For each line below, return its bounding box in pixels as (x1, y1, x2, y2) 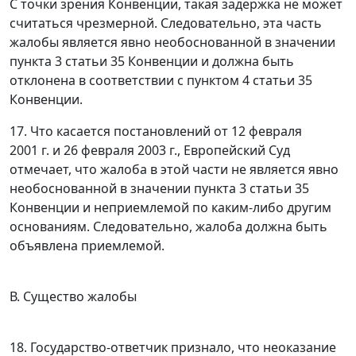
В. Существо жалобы (10, 288, 137, 306)
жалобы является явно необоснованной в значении (10, 33, 335, 52)
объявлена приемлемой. (10, 237, 164, 255)
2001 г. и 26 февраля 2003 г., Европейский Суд (10, 141, 290, 160)
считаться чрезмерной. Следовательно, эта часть (10, 14, 322, 33)
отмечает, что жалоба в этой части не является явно (10, 161, 339, 179)
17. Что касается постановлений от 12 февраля (10, 122, 302, 141)
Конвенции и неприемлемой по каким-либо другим (10, 199, 331, 217)
